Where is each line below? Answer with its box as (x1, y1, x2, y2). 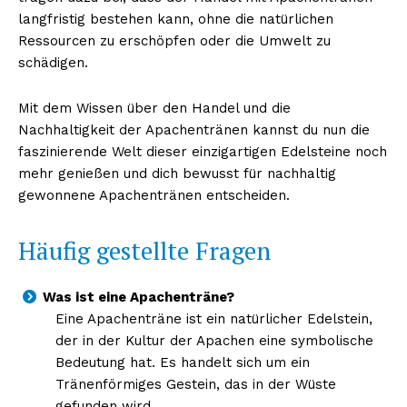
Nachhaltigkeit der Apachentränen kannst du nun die (18, 121, 370, 138)
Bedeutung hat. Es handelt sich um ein (55, 353, 310, 371)
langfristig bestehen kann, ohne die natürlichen (18, 10, 333, 27)
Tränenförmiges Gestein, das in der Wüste (55, 375, 336, 392)
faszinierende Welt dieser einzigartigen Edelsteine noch (18, 143, 387, 160)
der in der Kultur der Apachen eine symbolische (55, 332, 373, 349)
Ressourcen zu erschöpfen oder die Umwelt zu (18, 32, 331, 49)
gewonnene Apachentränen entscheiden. (18, 186, 290, 203)
